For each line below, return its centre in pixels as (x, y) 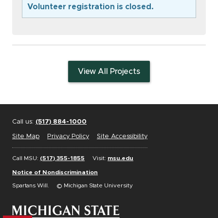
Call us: (24, 122)
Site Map (26, 137)
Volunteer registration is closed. (91, 7)
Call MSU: (26, 158)
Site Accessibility (122, 137)
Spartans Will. (31, 186)
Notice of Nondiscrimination (55, 173)
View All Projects (109, 72)
